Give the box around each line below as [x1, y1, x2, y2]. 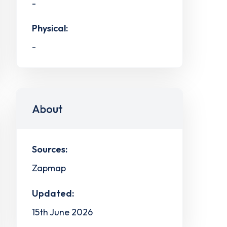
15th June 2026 [31, 206, 93, 218]
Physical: [31, 22, 68, 34]
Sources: [31, 143, 67, 156]
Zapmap [31, 162, 66, 174]
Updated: [31, 187, 74, 199]
